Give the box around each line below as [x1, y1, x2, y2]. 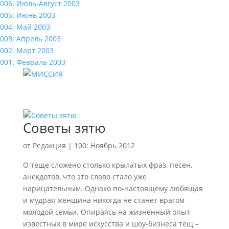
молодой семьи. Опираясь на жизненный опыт [22, 207, 190, 217]
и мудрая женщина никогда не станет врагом [22, 195, 185, 205]
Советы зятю [22, 119, 106, 137]
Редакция [32, 141, 66, 150]
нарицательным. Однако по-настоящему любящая [22, 184, 203, 193]
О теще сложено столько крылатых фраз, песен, [22, 160, 192, 170]
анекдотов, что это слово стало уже [22, 172, 147, 181]
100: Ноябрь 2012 [74, 141, 135, 150]
